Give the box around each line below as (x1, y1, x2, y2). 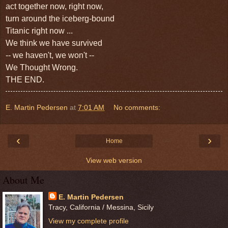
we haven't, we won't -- (13, 50, 94, 60)
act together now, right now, (6, 2, 103, 11)
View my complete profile (48, 217, 129, 225)
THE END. (6, 75, 44, 84)
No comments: (113, 103, 161, 111)
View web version (86, 156, 142, 164)
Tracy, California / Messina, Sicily (48, 203, 154, 211)
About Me (3, 173, 44, 187)
